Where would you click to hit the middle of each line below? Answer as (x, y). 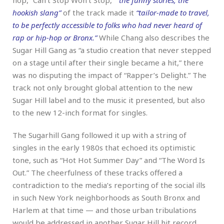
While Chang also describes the (153, 37)
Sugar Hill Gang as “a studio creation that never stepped (112, 50)
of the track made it (98, 12)
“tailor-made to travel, (173, 12)
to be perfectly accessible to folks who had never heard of (107, 25)
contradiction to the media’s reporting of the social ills (109, 185)
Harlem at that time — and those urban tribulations (104, 210)
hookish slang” (37, 12)
